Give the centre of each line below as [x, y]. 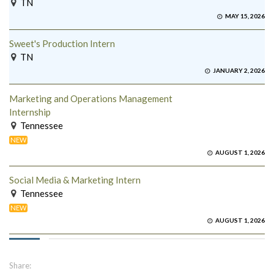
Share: [20, 266]
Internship [30, 112]
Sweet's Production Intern [62, 44]
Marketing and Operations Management [91, 98]
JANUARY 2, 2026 [238, 71]
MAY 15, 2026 [244, 16]
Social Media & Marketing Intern [75, 180]
